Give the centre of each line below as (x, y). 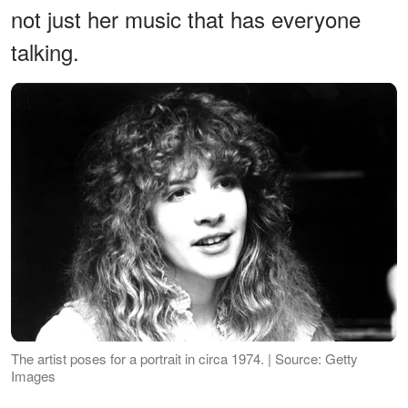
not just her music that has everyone (186, 19)
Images (33, 375)
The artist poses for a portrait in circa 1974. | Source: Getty (184, 358)
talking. (45, 52)
